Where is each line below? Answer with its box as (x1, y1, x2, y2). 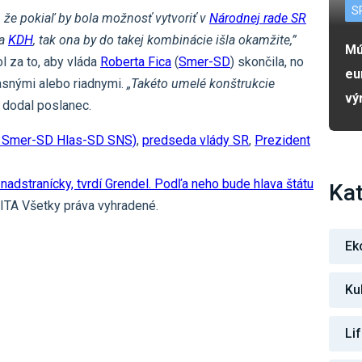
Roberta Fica (100, 54, 171, 70)
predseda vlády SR (142, 133, 249, 149)
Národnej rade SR (209, 11, 306, 27)
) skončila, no (230, 54, 304, 70)
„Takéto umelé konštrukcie (124, 76, 275, 92)
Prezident (255, 133, 310, 149)
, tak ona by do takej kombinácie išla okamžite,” (33, 32, 297, 48)
